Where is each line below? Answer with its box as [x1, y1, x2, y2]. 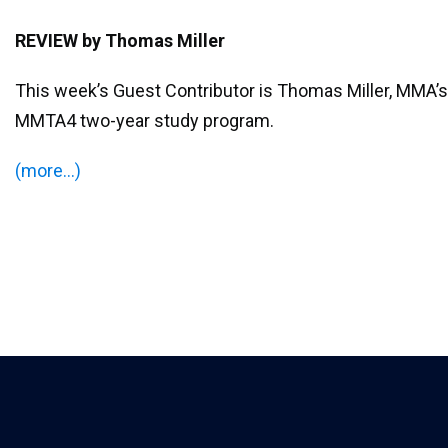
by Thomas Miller [82, 30, 225, 51]
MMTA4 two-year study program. [15, 110, 274, 131]
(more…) [15, 160, 81, 181]
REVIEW [15, 30, 82, 51]
